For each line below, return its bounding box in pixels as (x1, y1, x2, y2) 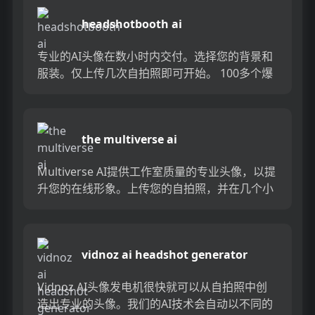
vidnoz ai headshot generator (81, 246, 247, 262)
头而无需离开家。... (37, 82, 136, 98)
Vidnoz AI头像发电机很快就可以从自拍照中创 (37, 278, 267, 295)
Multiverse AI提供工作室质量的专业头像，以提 (37, 163, 276, 179)
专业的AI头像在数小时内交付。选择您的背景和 (37, 48, 273, 64)
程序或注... (37, 214, 91, 230)
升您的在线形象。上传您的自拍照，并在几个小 (37, 180, 274, 196)
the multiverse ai (81, 131, 177, 147)
